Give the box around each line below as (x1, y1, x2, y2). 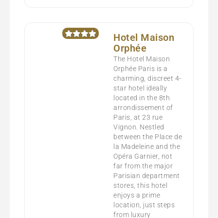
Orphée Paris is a (113, 64, 168, 73)
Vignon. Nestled (113, 123, 164, 131)
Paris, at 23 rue (113, 113, 163, 121)
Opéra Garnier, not (113, 152, 173, 160)
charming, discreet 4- (113, 74, 182, 82)
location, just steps (113, 200, 175, 209)
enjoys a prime (113, 191, 161, 199)
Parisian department (113, 171, 180, 180)
